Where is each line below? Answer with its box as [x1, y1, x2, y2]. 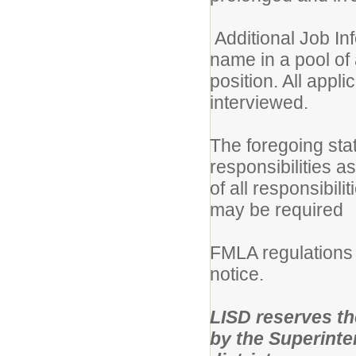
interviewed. [210, 92, 308, 113]
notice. [210, 264, 264, 284]
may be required [210, 199, 343, 220]
